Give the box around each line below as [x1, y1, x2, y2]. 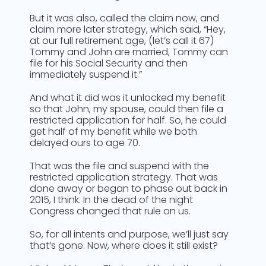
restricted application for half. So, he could [30, 113, 226, 127]
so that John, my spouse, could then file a [30, 102, 223, 116]
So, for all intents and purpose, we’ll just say [30, 227, 229, 241]
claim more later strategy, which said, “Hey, [30, 23, 226, 36]
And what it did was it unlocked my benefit [30, 91, 226, 104]
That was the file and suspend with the [30, 159, 209, 173]
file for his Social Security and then [30, 56, 188, 70]
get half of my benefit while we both [30, 125, 197, 138]
